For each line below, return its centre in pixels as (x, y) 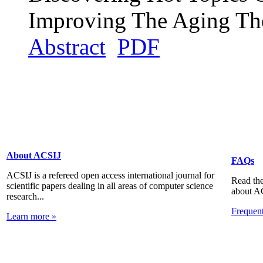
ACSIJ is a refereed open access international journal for (110, 176)
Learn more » (31, 217)
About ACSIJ (34, 156)
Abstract (67, 47)
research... (25, 197)
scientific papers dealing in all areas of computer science (110, 186)
